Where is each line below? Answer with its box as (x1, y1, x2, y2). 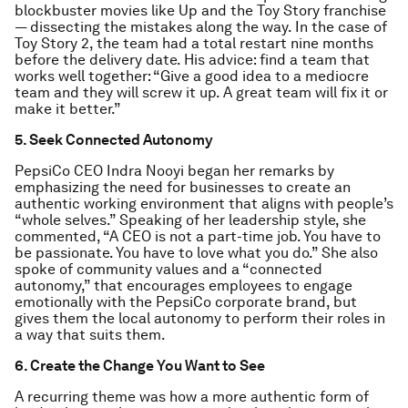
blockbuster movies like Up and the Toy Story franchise (15, 2, 386, 19)
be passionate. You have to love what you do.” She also (15, 244, 378, 261)
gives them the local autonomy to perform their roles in (15, 310, 385, 327)
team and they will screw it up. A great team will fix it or (15, 84, 388, 101)
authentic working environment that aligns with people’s (15, 195, 393, 212)
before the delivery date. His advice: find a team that (15, 51, 370, 68)
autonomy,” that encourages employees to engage (15, 277, 352, 294)
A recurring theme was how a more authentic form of (15, 388, 369, 405)
